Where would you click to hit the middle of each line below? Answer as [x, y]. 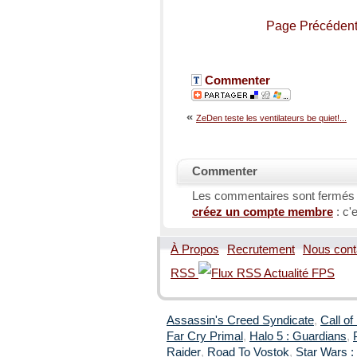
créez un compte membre [263, 212]
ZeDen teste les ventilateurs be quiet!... [271, 118]
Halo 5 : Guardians [298, 336]
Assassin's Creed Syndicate [240, 320]
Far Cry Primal [205, 336]
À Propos [195, 249]
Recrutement [261, 249]
